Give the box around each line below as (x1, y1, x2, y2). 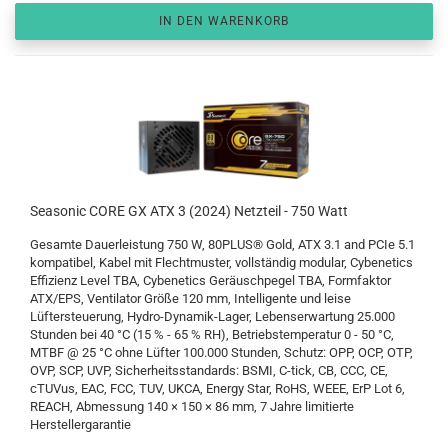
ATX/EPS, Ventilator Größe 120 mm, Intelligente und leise (30, 291, 351, 307)
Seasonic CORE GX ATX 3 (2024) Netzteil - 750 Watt (30, 203, 348, 220)
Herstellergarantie (30, 417, 131, 433)
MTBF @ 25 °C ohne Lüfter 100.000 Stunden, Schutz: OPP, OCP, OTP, (30, 345, 413, 361)
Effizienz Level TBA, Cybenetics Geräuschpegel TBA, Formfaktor (30, 273, 391, 289)
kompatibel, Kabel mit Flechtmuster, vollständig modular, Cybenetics (30, 255, 413, 271)
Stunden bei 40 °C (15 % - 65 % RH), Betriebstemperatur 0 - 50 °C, (30, 327, 394, 343)
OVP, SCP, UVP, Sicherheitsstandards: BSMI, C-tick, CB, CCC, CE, (30, 363, 388, 379)
